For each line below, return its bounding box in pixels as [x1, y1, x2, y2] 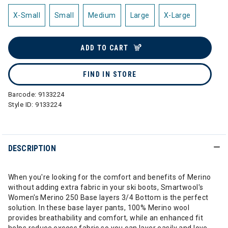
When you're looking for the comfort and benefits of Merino [8, 173, 211, 181]
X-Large [163, 11, 191, 19]
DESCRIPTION [8, 144, 56, 153]
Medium [88, 11, 116, 19]
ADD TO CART [80, 44, 129, 52]
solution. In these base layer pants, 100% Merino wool [8, 204, 190, 212]
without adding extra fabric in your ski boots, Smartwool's [8, 183, 204, 191]
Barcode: [8, 91, 38, 98]
